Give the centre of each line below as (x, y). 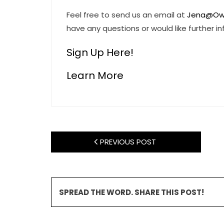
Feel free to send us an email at (127, 15)
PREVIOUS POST (128, 142)
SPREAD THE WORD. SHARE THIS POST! (131, 192)
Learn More (95, 75)
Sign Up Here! (100, 52)
